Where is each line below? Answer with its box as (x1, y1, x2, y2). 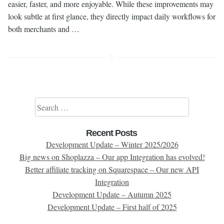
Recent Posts (86, 128, 137, 138)
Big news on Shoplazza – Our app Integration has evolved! (19, 151, 205, 162)
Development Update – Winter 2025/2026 (45, 139, 178, 149)
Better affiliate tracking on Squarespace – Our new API (25, 164, 199, 174)
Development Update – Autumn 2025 (52, 189, 171, 199)
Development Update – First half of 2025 (47, 201, 177, 212)
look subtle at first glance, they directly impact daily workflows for (8, 11, 215, 21)
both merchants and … (8, 23, 79, 34)
